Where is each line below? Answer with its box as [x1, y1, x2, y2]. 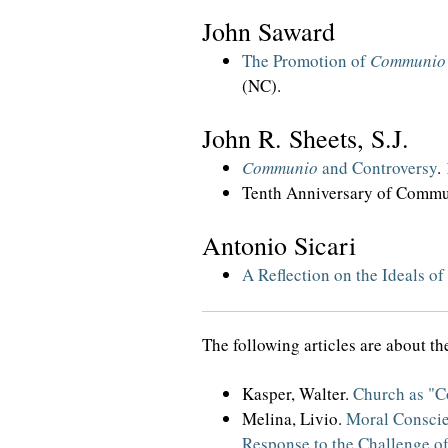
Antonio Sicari [202, 228, 356, 262]
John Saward [202, 14, 335, 48]
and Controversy [318, 156, 437, 179]
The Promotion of [242, 49, 370, 72]
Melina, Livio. [242, 407, 346, 430]
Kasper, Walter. [242, 382, 353, 405]
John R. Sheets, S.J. [202, 121, 409, 155]
